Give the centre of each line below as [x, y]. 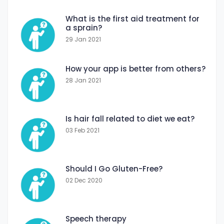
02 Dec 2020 [84, 180]
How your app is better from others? [135, 69]
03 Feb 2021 [82, 130]
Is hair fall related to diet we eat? [130, 119]
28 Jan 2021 [83, 80]
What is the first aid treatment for [132, 19]
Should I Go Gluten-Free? [114, 169]
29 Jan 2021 [83, 39]
